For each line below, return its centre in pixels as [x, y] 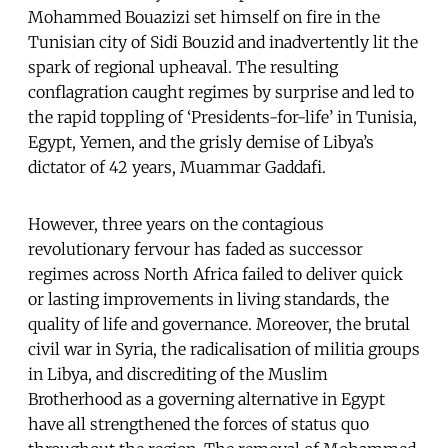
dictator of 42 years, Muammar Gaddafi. [177, 166]
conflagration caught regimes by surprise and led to [221, 91]
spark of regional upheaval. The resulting [183, 66]
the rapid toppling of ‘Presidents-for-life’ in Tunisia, [222, 116]
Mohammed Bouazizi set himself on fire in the [204, 16]
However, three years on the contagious [176, 223]
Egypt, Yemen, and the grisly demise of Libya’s [201, 141]
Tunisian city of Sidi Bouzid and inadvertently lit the [223, 41]
